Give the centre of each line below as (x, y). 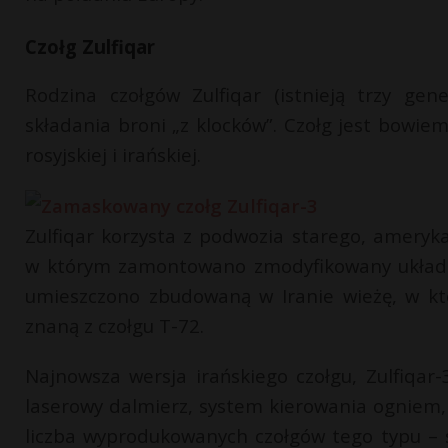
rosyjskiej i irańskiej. (113, 154)
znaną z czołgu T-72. (114, 325)
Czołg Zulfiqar (90, 46)
